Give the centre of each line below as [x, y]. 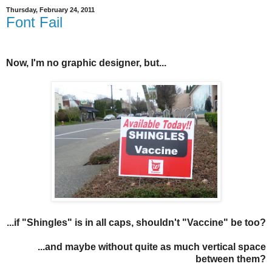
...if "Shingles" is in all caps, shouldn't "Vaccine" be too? [136, 223]
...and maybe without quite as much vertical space [152, 247]
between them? [231, 259]
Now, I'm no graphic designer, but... [86, 63]
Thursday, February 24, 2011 [50, 10]
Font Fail [34, 22]
